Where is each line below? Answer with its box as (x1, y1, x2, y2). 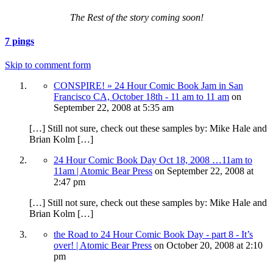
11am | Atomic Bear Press (54, 166, 152, 177)
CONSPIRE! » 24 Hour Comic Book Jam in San (54, 80, 243, 91)
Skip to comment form (5, 60, 91, 71)
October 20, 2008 (166, 240, 236, 251)
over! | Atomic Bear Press (54, 240, 152, 251)
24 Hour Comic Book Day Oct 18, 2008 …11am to (54, 155, 252, 166)
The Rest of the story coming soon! (69, 12, 204, 23)
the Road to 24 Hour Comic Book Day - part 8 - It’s (54, 229, 253, 240)
